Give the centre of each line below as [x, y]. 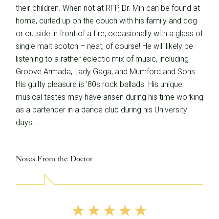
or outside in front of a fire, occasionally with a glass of [109, 33]
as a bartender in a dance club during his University [101, 110]
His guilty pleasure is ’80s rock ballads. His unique [99, 84]
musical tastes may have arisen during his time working [109, 97]
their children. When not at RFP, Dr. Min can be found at [108, 8]
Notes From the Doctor [54, 159]
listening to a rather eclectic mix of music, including [102, 59]
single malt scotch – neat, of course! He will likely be [104, 46]
